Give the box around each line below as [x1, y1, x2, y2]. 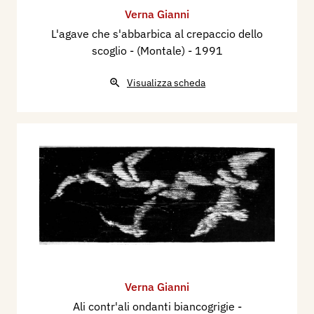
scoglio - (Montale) [91, 43, 188, 58]
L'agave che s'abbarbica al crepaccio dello [51, 27, 263, 41]
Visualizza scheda [127, 76, 205, 90]
